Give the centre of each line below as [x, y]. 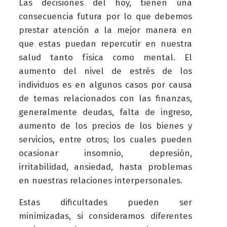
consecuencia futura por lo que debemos [105, 17]
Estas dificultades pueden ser [105, 203]
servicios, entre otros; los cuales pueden [105, 140]
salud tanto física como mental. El [105, 58]
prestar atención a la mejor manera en [105, 30]
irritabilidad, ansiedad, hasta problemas [105, 167]
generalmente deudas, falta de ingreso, [105, 112]
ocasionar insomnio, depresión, [105, 154]
